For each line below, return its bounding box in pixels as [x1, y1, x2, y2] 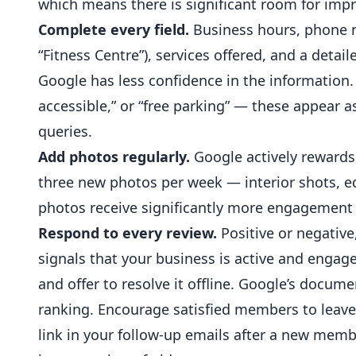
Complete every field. [38, 20, 189, 39]
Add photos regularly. [38, 147, 190, 166]
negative [296, 223, 354, 242]
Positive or [217, 223, 296, 242]
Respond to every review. [38, 223, 217, 242]
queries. [38, 122, 92, 141]
